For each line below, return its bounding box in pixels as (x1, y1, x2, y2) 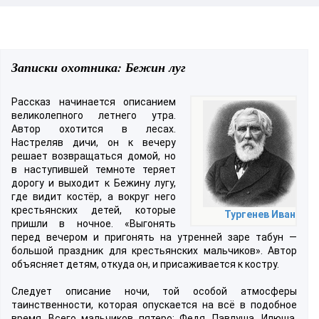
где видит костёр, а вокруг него (11, 190, 176, 202)
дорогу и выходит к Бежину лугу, (11, 177, 176, 189)
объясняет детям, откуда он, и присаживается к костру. (11, 258, 279, 270)
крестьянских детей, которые (11, 204, 176, 216)
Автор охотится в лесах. (11, 122, 176, 135)
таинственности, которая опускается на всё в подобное (11, 298, 297, 310)
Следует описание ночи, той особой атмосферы (11, 285, 297, 297)
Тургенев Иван (224, 208, 296, 220)
